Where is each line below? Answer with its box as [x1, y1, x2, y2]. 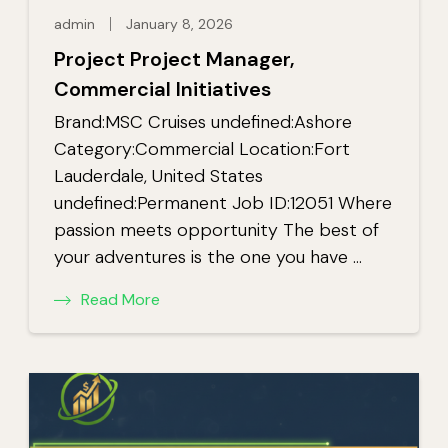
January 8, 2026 [126, 14, 233, 33]
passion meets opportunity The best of [54, 217, 379, 242]
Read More [81, 288, 160, 310]
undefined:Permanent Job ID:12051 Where [54, 190, 392, 215]
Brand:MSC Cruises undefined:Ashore [54, 109, 352, 134]
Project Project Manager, [54, 45, 295, 72]
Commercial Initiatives [54, 75, 271, 102]
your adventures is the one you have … [54, 244, 362, 269]
